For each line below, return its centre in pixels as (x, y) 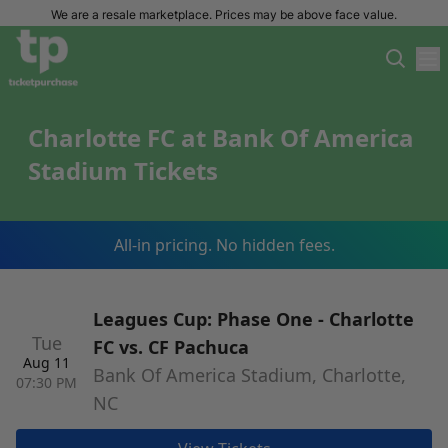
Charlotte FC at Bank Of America (221, 137)
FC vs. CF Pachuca (171, 347)
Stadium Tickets (123, 170)
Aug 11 (46, 362)
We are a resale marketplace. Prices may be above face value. (224, 14)
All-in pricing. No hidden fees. (224, 245)
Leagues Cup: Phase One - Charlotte (253, 319)
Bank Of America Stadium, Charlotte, (249, 375)
